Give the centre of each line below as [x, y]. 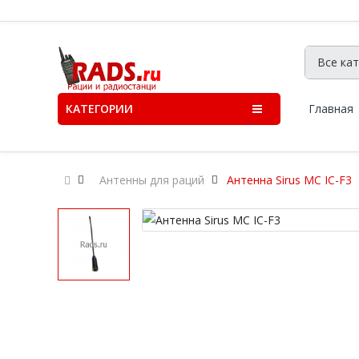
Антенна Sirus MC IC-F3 [289, 180]
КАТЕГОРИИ [99, 109]
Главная [331, 109]
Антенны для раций [152, 180]
